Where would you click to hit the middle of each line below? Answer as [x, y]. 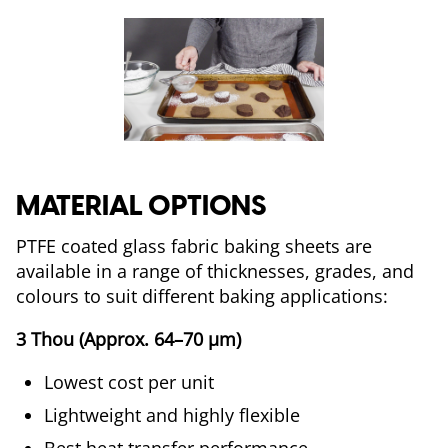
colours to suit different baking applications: [202, 296]
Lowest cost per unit [129, 382]
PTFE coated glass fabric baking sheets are [194, 246]
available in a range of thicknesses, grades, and [215, 271]
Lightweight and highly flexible [177, 415]
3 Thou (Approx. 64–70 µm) [128, 339]
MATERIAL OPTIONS [141, 205]
